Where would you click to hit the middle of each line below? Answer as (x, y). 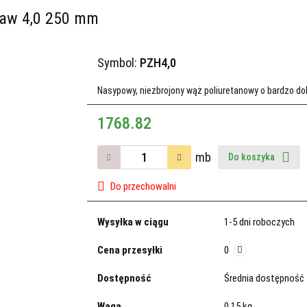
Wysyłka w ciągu (133, 222)
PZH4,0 (158, 63)
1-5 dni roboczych (259, 222)
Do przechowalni (143, 186)
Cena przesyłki (130, 250)
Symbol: (118, 63)
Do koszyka (252, 157)
